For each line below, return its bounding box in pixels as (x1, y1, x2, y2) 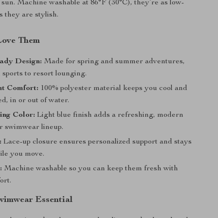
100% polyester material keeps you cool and (38, 85, 188, 92)
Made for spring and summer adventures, (42, 58, 185, 66)
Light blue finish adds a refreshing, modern (35, 111, 184, 119)
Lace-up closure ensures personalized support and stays (1, 138, 192, 146)
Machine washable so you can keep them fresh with (2, 165, 179, 173)
